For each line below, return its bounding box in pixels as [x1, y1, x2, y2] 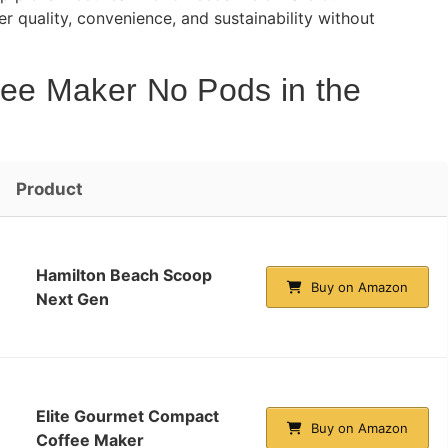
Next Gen [36, 288, 109, 309]
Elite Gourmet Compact [36, 405, 219, 426]
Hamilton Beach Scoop [36, 264, 212, 285]
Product [16, 178, 83, 199]
